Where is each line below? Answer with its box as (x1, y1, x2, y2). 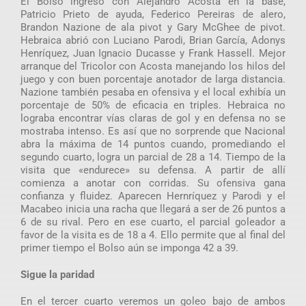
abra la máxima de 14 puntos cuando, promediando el (20, 137, 286, 150)
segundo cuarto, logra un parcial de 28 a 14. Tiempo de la (20, 150, 286, 163)
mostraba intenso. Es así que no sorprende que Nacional (20, 124, 286, 137)
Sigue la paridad (20, 268, 94, 281)
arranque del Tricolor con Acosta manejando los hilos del (20, 59, 286, 72)
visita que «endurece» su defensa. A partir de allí (20, 163, 286, 176)
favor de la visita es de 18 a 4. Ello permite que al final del (20, 228, 286, 241)
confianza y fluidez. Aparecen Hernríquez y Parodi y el (20, 189, 286, 202)
